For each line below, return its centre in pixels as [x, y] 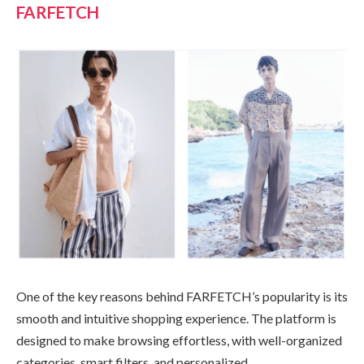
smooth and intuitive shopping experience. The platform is [176, 318]
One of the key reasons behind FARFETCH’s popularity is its [182, 297]
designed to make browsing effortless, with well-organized [179, 340]
